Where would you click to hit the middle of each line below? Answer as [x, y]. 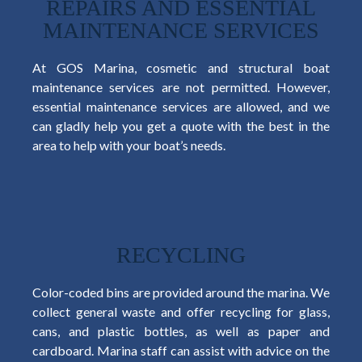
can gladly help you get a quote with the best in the [181, 125]
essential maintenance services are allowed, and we [181, 106]
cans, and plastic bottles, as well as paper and [181, 330]
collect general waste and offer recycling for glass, [181, 311]
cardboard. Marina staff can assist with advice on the [181, 350]
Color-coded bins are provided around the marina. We [181, 292]
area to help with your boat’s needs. [129, 145]
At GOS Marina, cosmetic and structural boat [181, 67]
